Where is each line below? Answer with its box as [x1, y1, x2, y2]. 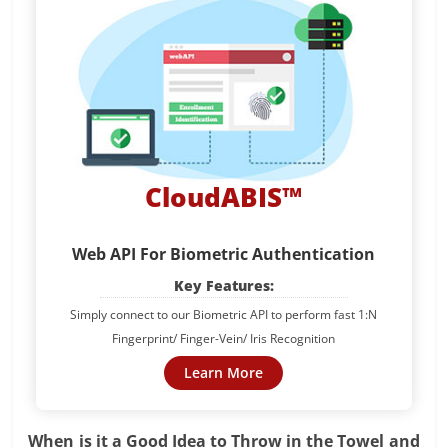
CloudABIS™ [145, 178, 303, 215]
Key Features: [173, 275, 274, 295]
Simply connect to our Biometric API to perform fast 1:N [70, 305, 378, 323]
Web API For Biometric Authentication [72, 242, 376, 265]
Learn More [184, 362, 264, 382]
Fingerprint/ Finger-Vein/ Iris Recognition [112, 329, 336, 347]
